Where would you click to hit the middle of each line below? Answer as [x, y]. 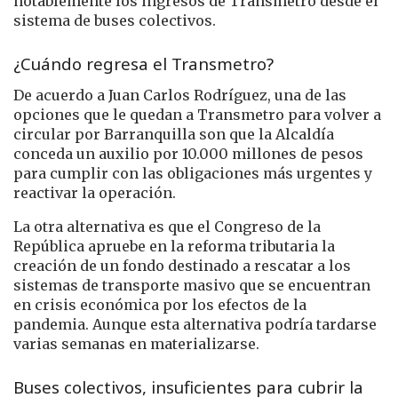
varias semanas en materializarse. [136, 343]
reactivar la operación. [95, 192]
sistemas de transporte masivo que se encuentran [192, 285]
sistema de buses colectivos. [115, 20]
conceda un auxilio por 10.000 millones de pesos [188, 153]
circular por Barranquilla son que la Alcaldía [174, 134]
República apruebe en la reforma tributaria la [174, 246]
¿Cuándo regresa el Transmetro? [143, 64]
